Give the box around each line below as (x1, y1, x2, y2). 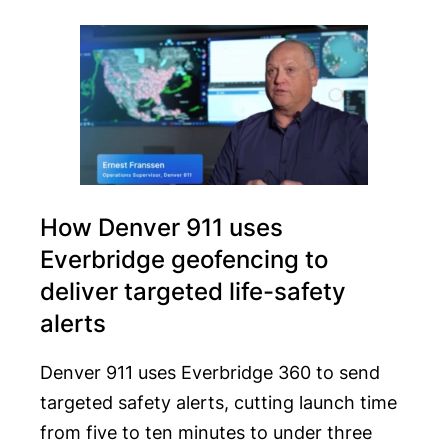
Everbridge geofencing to (40, 245, 328, 275)
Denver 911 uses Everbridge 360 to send (40, 362, 380, 384)
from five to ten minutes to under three (40, 422, 372, 444)
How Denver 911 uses (40, 213, 283, 243)
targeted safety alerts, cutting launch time (40, 392, 397, 414)
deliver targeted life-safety (40, 277, 346, 307)
